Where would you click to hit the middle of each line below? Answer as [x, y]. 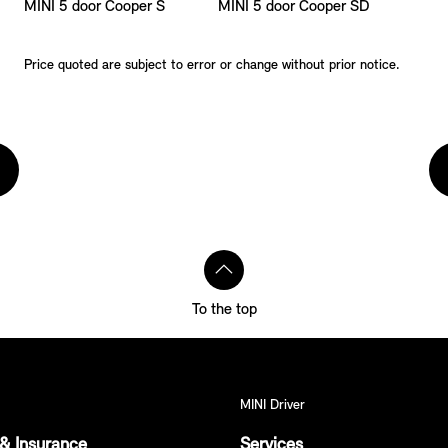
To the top [224, 309]
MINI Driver [272, 405]
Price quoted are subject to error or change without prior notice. [211, 65]
